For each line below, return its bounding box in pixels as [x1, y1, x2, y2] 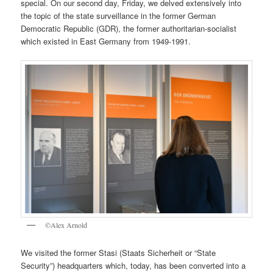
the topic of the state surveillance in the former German [21, 10, 216, 22]
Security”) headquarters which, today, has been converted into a [21, 259, 246, 271]
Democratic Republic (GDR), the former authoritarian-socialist [21, 23, 237, 35]
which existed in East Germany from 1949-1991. [21, 35, 194, 48]
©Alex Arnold [45, 220, 88, 230]
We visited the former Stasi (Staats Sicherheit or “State [21, 246, 216, 258]
